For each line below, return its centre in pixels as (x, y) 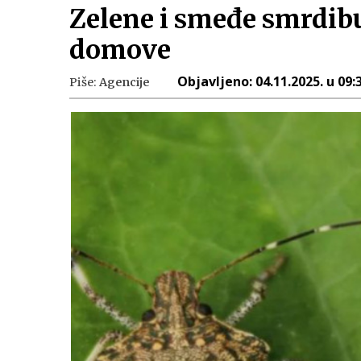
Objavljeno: (217, 81)
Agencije (124, 82)
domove (120, 50)
